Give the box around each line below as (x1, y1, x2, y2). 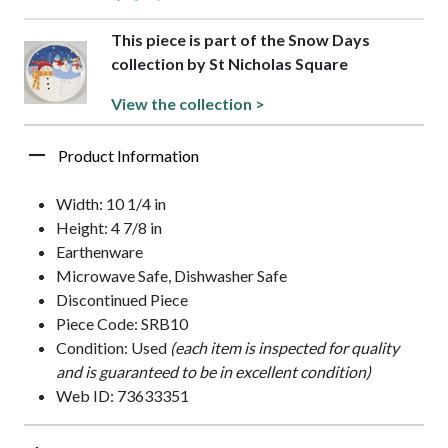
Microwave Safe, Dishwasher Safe (56, 266, 287, 286)
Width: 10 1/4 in (56, 194, 166, 214)
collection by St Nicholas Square (110, 54, 348, 74)
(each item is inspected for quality (170, 338, 399, 358)
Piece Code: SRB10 (56, 314, 188, 334)
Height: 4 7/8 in (56, 218, 162, 238)
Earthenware (56, 242, 143, 262)
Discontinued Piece (56, 290, 188, 310)
